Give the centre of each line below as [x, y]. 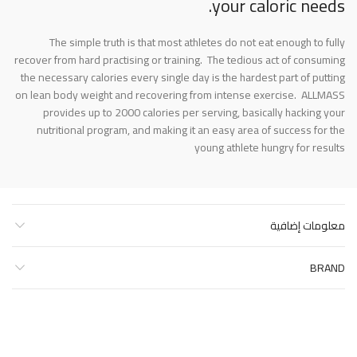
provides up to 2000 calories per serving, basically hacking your [194, 112]
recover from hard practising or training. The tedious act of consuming [180, 59]
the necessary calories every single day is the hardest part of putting [183, 77]
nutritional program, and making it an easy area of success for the [191, 129]
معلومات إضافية [308, 225]
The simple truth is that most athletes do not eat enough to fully [197, 42]
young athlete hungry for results [270, 147]
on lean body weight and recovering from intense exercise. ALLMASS [180, 94]
